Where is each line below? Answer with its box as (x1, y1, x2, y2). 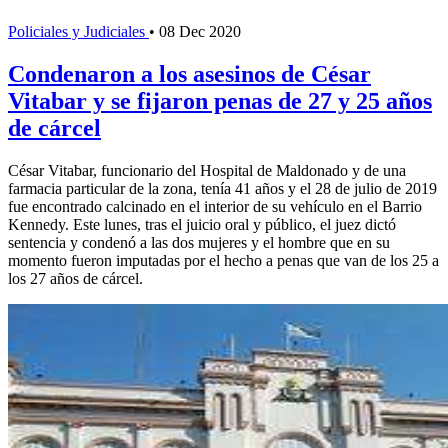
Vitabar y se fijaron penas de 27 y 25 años (8, 88, 432, 115)
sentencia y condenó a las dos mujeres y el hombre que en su (8, 234, 390, 252)
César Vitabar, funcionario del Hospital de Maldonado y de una (8, 162, 406, 180)
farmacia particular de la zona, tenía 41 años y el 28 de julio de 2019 (8, 180, 437, 198)
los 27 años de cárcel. (8, 270, 143, 288)
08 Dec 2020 (159, 23, 241, 41)
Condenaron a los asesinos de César (8, 61, 371, 88)
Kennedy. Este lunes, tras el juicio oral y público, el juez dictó (8, 216, 396, 234)
